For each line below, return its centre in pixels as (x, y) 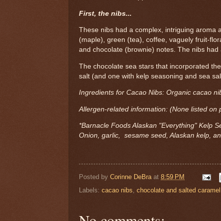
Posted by (94, 177)
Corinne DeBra (131, 177)
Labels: (90, 190)
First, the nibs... (105, 13)
